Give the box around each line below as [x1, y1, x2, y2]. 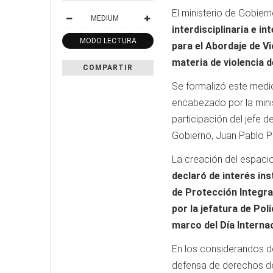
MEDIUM [91, 14, 119, 23]
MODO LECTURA [79, 37, 136, 46]
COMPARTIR [83, 63, 133, 73]
